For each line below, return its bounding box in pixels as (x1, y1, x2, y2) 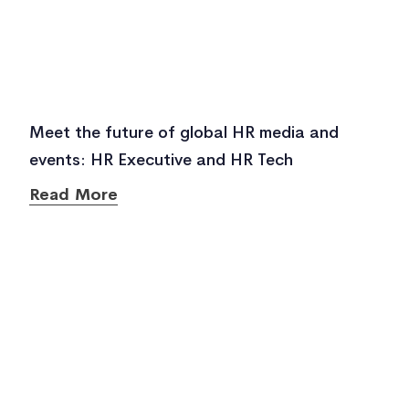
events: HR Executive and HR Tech (29, 150, 293, 170)
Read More (29, 184, 118, 204)
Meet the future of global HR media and (29, 122, 339, 142)
